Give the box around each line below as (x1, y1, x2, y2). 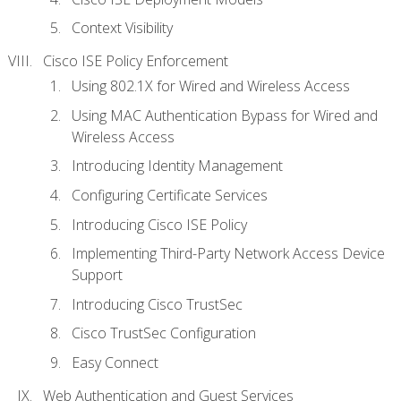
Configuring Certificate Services (72, 184, 268, 205)
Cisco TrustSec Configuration (72, 323, 256, 344)
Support (72, 265, 123, 286)
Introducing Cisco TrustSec (72, 294, 243, 314)
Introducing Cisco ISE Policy (72, 214, 247, 235)
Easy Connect (72, 352, 158, 372)
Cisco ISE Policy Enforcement (43, 51, 228, 72)
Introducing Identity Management (72, 156, 283, 176)
